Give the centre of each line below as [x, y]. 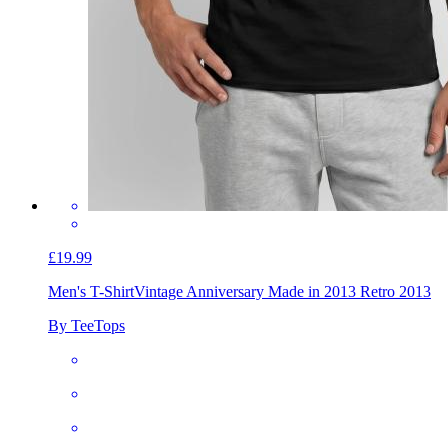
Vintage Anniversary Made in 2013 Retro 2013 [282, 291]
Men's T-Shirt [91, 291]
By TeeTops [86, 325]
